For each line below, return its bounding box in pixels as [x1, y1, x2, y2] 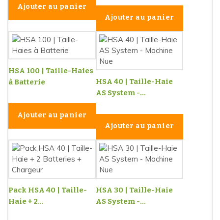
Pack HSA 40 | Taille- [8, 185, 87, 194]
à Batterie [8, 77, 45, 86]
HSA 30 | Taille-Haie [96, 185, 173, 194]
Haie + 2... [8, 196, 44, 206]
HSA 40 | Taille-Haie [96, 77, 173, 86]
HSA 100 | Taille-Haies [8, 66, 93, 75]
